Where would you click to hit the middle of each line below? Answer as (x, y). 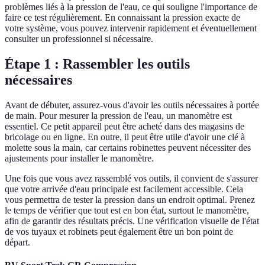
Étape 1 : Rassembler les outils (97, 64)
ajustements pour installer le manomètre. (79, 159)
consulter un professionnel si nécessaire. (79, 39)
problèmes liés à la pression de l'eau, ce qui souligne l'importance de (131, 7)
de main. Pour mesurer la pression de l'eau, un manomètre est (118, 116)
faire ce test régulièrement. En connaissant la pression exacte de (122, 18)
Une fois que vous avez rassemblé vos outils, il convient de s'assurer (131, 179)
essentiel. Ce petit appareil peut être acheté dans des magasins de (125, 127)
